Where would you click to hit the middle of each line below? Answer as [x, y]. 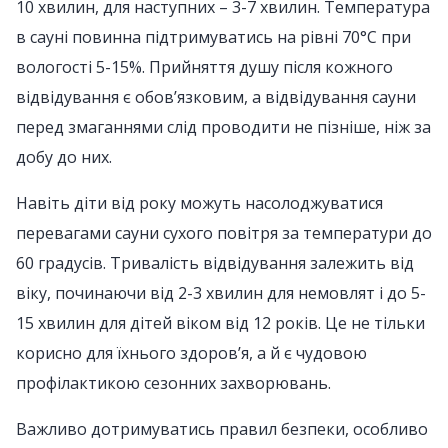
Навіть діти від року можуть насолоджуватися [199, 203]
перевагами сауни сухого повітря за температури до [224, 233]
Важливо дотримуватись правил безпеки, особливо [222, 429]
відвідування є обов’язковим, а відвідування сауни [216, 97]
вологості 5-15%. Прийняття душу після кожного [204, 67]
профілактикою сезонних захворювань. [173, 383]
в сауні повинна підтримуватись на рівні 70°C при [213, 37]
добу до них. [64, 157]
